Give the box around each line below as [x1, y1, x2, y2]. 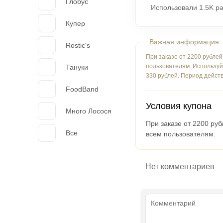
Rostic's [66, 41, 90, 49]
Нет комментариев [145, 162, 215, 171]
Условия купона [146, 101, 212, 111]
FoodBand [66, 85, 99, 93]
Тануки [66, 63, 88, 71]
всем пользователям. [146, 130, 216, 138]
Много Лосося [66, 107, 111, 115]
